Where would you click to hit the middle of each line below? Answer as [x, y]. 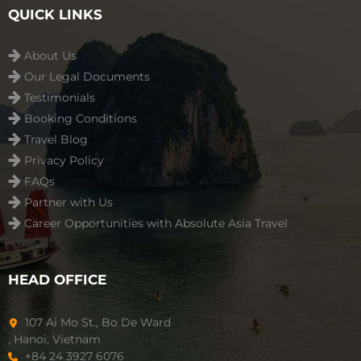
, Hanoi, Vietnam [54, 340]
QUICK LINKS [55, 15]
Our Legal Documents [87, 77]
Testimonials [60, 98]
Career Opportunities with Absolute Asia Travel [156, 224]
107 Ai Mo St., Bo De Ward [96, 323]
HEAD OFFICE [57, 280]
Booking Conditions [81, 119]
